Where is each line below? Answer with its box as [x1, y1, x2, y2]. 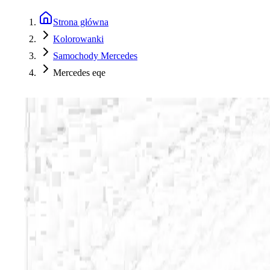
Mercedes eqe [53, 67, 105, 78]
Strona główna [53, 17, 108, 27]
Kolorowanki [53, 34, 104, 44]
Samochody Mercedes [53, 51, 137, 61]
